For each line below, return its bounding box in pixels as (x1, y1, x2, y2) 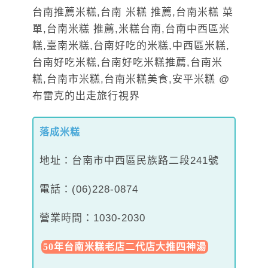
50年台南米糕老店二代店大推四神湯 (43, 241, 206, 252)
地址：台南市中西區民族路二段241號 (39, 154, 219, 166)
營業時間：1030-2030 (39, 212, 145, 224)
